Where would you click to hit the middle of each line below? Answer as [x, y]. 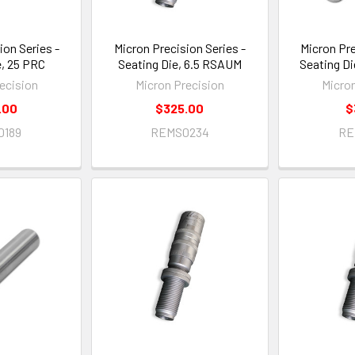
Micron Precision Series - [179, 48]
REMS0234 [179, 132]
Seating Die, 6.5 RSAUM [179, 63]
